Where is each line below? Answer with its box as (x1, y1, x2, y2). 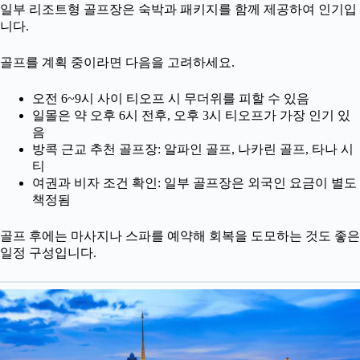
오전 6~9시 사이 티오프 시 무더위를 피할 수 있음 (32, 92, 309, 106)
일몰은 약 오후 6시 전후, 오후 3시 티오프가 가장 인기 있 (32, 108, 350, 123)
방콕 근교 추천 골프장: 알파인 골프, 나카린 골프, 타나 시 (32, 142, 354, 157)
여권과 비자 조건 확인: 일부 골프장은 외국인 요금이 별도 (32, 176, 357, 190)
